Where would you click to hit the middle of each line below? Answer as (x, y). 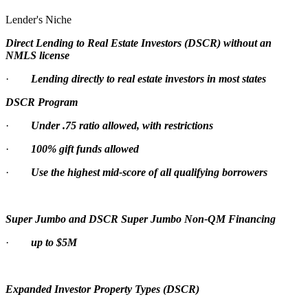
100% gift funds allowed (85, 148)
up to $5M (54, 242)
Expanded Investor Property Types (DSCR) (102, 289)
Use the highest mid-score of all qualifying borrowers (149, 172)
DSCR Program (42, 102)
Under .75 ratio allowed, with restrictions (122, 125)
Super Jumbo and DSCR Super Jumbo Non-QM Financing (141, 219)
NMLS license (37, 55)
